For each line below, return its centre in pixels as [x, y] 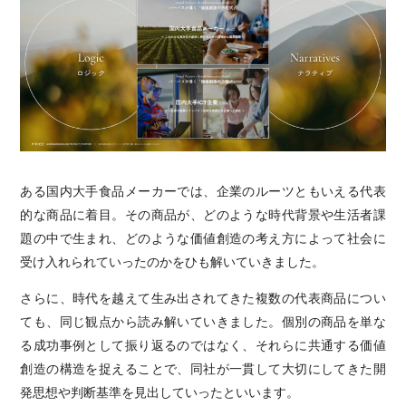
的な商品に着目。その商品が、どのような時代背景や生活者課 [203, 214]
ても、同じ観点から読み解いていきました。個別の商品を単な [203, 321]
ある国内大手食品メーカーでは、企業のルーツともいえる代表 [203, 190]
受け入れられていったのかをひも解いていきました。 [173, 261]
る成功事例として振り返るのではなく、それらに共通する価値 [203, 344]
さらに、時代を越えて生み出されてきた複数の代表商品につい [203, 297]
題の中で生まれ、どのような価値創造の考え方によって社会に [203, 237]
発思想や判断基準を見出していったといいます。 [160, 391]
